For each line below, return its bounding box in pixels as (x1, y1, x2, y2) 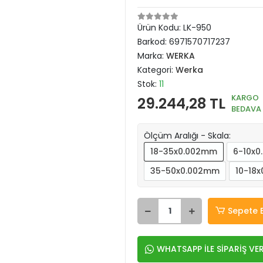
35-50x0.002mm (150, 165, 220, 177)
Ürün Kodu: (137, 22, 183, 33)
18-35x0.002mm (150, 146, 217, 157)
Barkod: (137, 36, 169, 48)
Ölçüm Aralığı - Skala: (144, 130, 231, 141)
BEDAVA (231, 103, 261, 114)
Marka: (137, 50, 166, 62)
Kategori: (137, 64, 176, 76)
